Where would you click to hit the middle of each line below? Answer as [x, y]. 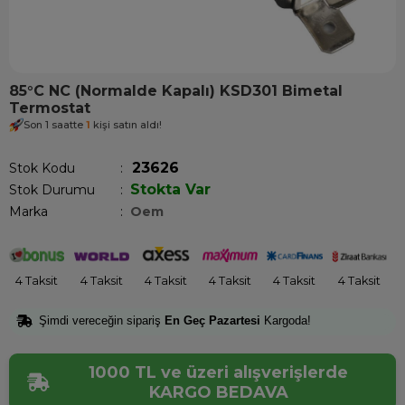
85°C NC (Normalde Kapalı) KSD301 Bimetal [176, 91]
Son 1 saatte [55, 125]
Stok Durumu [52, 190]
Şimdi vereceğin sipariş [102, 320]
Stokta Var [170, 189]
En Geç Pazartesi [212, 320]
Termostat [50, 108]
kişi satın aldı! [126, 125]
